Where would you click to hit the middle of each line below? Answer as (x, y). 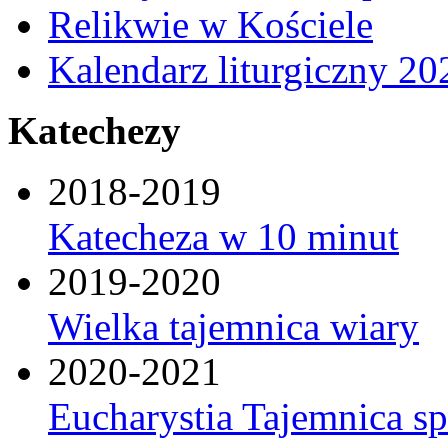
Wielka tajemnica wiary (233, 326)
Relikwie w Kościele (210, 24)
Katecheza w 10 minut (223, 236)
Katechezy (94, 130)
